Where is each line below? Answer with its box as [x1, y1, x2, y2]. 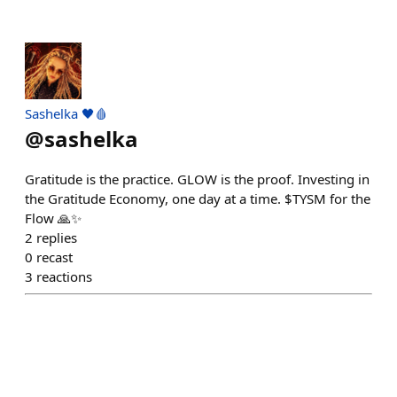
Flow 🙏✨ [25, 209, 82, 227]
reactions [36, 268, 92, 285]
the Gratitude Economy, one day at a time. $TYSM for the [25, 190, 370, 207]
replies [36, 229, 77, 246]
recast [36, 248, 73, 266]
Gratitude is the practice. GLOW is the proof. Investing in [25, 170, 370, 188]
